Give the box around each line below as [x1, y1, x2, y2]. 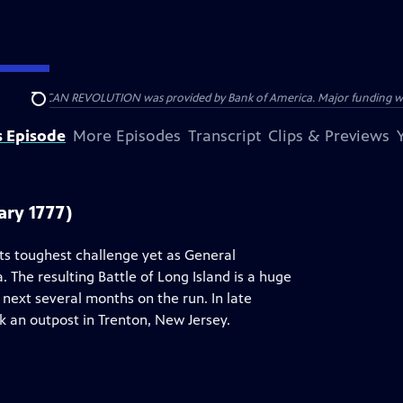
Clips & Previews [268, 126, 390, 146]
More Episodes [73, 126, 181, 146]
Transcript [188, 126, 261, 146]
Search [31, 100, 75, 118]
